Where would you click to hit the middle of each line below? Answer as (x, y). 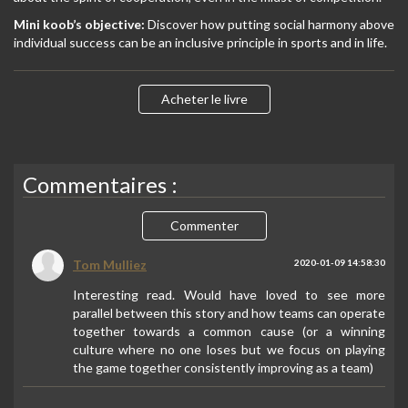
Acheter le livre (204, 99)
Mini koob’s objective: (81, 24)
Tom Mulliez (110, 265)
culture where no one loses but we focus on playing (229, 349)
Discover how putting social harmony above (271, 24)
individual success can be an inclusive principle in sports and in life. (200, 42)
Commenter (204, 225)
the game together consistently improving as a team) (223, 367)
